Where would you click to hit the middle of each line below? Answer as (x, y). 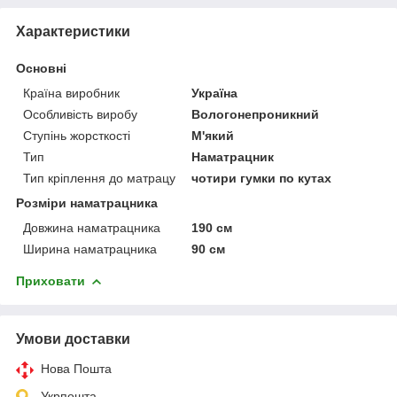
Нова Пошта (76, 368)
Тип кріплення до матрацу (99, 178)
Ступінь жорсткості (77, 135)
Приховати (51, 280)
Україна (215, 93)
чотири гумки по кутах (262, 178)
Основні (41, 68)
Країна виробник (71, 93)
